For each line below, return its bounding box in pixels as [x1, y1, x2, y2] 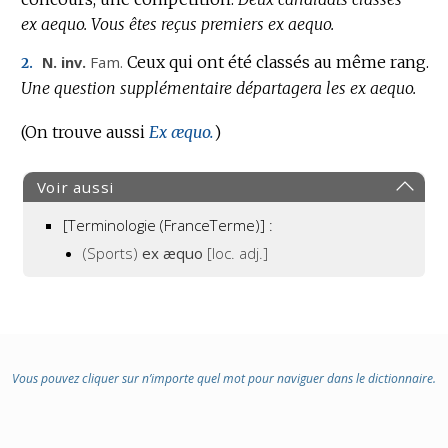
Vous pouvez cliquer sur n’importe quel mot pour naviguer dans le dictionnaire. [12, 369, 436, 387]
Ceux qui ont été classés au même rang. [126, 52, 429, 73]
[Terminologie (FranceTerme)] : [63, 215, 274, 236]
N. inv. [41, 53, 86, 73]
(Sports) [83, 243, 143, 264]
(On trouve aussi [20, 121, 149, 142]
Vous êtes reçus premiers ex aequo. [90, 13, 334, 34]
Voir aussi [36, 176, 115, 197]
